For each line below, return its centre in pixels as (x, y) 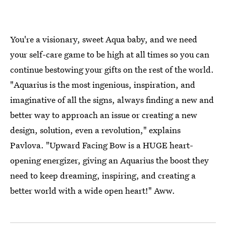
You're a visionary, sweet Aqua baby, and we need (104, 39)
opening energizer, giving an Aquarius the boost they (109, 160)
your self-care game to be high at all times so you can (110, 54)
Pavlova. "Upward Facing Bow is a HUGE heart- (102, 145)
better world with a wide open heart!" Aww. (93, 190)
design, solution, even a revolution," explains (95, 130)
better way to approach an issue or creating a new (104, 115)
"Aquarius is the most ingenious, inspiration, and (103, 84)
